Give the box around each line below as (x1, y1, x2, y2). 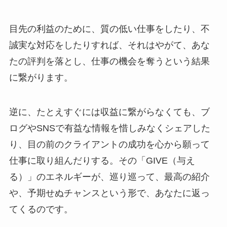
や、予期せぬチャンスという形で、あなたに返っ (9, 187, 210, 198)
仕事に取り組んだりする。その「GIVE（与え (9, 155, 195, 166)
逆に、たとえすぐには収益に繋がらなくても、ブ (9, 106, 210, 117)
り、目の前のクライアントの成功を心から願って (9, 139, 210, 149)
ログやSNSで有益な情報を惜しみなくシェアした (9, 123, 210, 133)
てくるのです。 (9, 204, 73, 214)
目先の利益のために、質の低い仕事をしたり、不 (9, 24, 210, 34)
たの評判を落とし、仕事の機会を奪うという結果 (9, 56, 210, 66)
